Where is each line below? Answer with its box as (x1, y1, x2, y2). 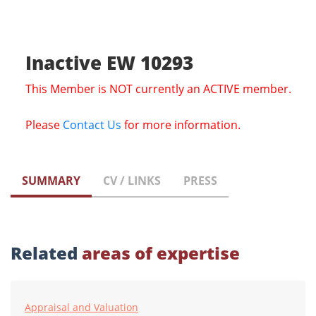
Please (25, 117, 63, 133)
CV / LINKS (103, 173, 161, 189)
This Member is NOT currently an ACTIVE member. (25, 81, 291, 97)
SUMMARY (22, 173, 80, 189)
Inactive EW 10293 (25, 50, 193, 76)
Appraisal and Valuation (25, 300, 138, 315)
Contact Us (62, 117, 121, 133)
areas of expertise (82, 241, 240, 265)
